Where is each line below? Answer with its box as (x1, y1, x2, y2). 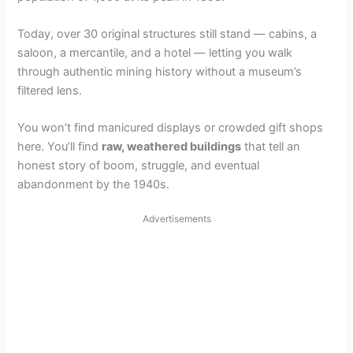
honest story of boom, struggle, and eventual (17, 158, 260, 173)
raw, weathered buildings (102, 139, 242, 154)
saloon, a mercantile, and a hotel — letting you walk (17, 46, 293, 61)
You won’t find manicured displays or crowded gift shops (17, 121, 324, 136)
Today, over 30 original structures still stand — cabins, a (17, 27, 318, 42)
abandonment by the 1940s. (17, 177, 170, 192)
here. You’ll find (17, 139, 102, 154)
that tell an (241, 139, 301, 154)
